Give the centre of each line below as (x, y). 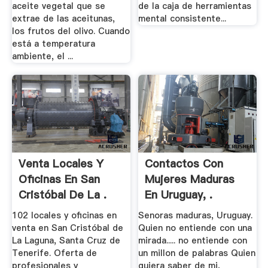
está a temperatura (53, 44)
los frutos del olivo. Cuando (71, 31)
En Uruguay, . (179, 194)
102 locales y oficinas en (64, 216)
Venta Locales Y (61, 163)
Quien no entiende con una (195, 228)
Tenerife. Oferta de (54, 253)
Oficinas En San (59, 179)
